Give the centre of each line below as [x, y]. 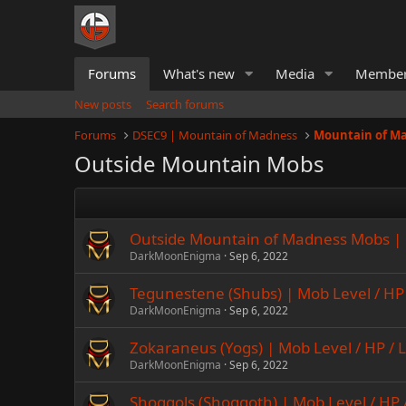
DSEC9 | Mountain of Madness [215, 135]
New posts [103, 104]
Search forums [185, 104]
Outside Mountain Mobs [199, 164]
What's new [199, 73]
